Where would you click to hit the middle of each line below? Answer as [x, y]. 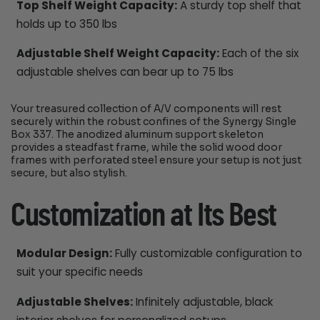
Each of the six [259, 53]
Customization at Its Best [144, 215]
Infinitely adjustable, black [202, 301]
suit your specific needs [79, 272]
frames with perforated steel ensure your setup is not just [156, 161]
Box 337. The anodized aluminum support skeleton [137, 135]
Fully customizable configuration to [207, 254]
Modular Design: [64, 254]
